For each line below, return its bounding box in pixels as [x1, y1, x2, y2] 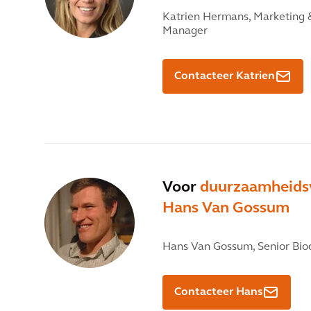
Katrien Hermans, [162, 12, 251, 24]
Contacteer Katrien [174, 71, 275, 83]
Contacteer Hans [174, 287, 262, 299]
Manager [162, 26, 208, 37]
